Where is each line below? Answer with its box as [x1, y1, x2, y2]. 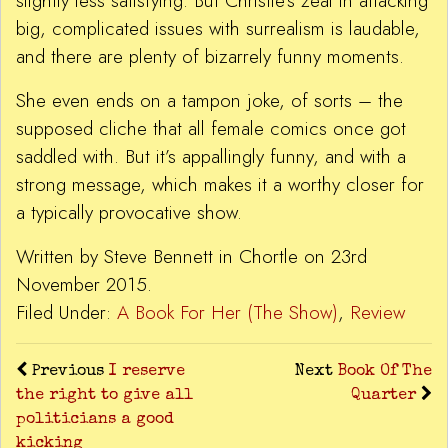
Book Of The [338, 364, 432, 381]
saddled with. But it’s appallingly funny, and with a [16, 143, 406, 171]
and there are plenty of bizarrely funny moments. [16, 43, 404, 71]
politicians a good [16, 412, 174, 429]
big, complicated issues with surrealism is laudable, [16, 15, 420, 43]
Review [350, 299, 405, 327]
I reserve [109, 364, 185, 381]
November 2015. [16, 271, 152, 299]
